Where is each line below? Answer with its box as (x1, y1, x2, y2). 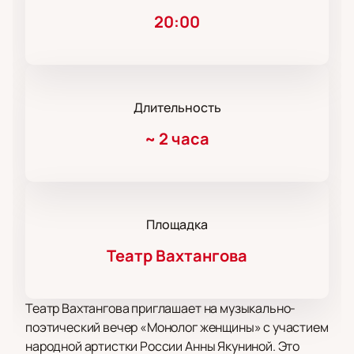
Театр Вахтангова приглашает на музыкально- (25, 299, 296, 318)
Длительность (133, 99, 221, 117)
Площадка (146, 216, 208, 234)
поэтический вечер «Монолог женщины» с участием (25, 318, 329, 337)
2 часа (159, 128, 209, 150)
